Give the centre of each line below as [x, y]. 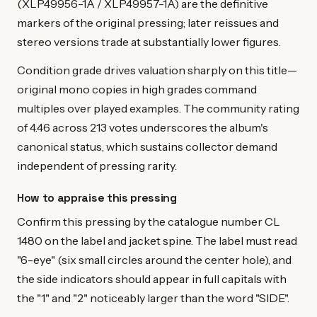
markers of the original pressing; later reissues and [148, 22]
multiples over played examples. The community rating [158, 109]
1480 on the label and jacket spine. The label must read [157, 241]
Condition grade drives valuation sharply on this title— [157, 70]
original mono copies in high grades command [137, 90]
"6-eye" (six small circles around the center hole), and [154, 260]
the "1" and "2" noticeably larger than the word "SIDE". [153, 298]
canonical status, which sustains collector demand [147, 147]
